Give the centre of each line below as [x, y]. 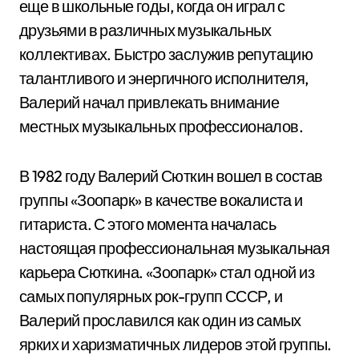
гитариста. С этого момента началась [147, 224]
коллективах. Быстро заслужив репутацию [166, 54]
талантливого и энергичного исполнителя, [164, 78]
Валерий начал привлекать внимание [149, 102]
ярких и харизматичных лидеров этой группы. [175, 344]
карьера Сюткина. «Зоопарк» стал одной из [167, 272]
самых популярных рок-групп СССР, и [151, 296]
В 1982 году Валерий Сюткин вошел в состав [171, 176]
